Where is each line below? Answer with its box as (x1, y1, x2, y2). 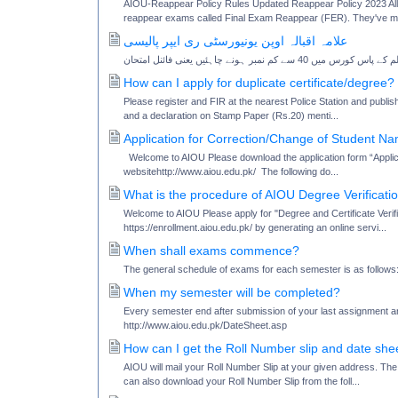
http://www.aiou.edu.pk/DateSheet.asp (123, 319, 292, 330)
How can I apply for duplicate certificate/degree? (123, 75, 394, 90)
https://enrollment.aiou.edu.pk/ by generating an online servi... (123, 221, 386, 233)
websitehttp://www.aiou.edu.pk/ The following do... (123, 165, 338, 177)
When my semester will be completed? (123, 284, 340, 299)
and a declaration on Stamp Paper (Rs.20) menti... (123, 109, 338, 121)
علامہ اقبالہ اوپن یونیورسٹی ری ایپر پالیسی (123, 33, 347, 48)
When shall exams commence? (123, 243, 299, 258)
